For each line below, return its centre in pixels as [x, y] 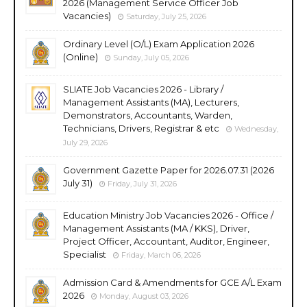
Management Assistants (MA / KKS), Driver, [156, 228]
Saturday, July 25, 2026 [166, 16]
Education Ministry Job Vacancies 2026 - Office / [168, 215]
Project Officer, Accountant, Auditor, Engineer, [166, 241]
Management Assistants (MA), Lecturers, [151, 102]
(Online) [81, 57]
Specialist [85, 254]
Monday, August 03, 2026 [144, 296]
